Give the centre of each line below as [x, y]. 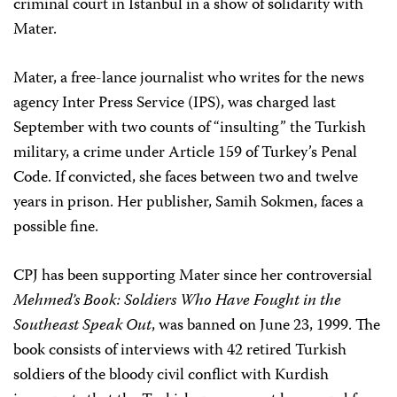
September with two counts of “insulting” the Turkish [190, 128]
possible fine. [56, 228]
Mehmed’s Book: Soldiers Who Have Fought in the [177, 301]
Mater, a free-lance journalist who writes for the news [189, 79]
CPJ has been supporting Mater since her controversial [193, 276]
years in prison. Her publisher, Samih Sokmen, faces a [188, 203]
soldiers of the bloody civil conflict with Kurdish [171, 376]
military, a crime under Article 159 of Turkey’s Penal [185, 153]
